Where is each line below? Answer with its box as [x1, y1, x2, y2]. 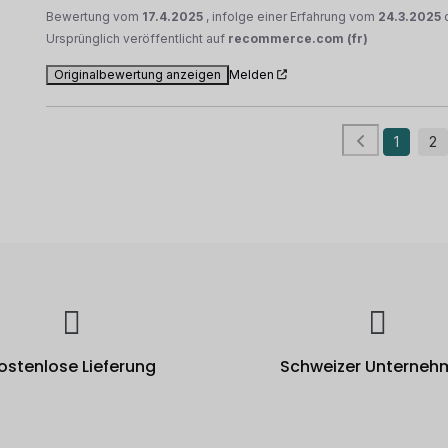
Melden [229, 66, 275, 82]
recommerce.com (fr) [228, 30, 369, 46]
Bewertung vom [46, 8, 143, 24]
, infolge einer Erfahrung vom [206, 8, 379, 24]
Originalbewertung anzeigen [54, 66, 222, 82]
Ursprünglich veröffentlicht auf [46, 30, 229, 46]
